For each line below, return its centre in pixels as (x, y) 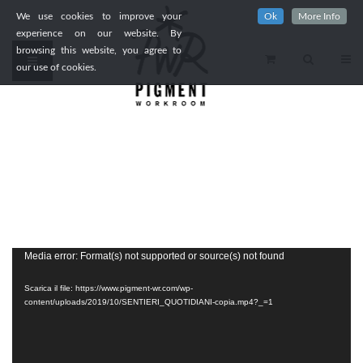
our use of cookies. (56, 67)
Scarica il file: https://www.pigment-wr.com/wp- (109, 288)
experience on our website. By (99, 33)
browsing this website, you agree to (99, 50)
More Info (319, 16)
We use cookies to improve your (99, 16)
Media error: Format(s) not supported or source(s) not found (154, 256)
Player (29, 280)
